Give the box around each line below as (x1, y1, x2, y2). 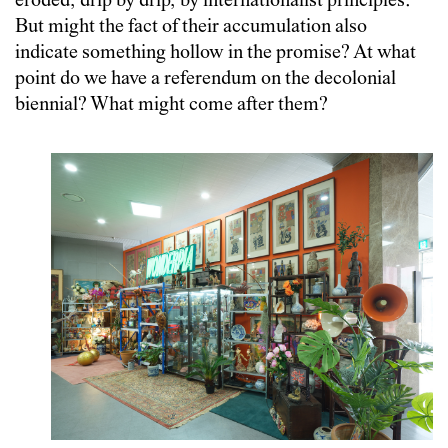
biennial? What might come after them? (15, 95, 328, 117)
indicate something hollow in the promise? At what (15, 43, 416, 65)
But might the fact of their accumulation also (15, 17, 367, 39)
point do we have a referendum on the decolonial (15, 69, 396, 91)
